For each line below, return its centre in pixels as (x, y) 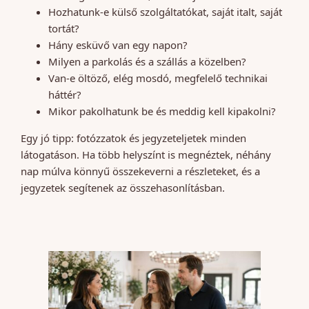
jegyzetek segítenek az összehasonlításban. (123, 187)
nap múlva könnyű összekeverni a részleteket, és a (140, 171)
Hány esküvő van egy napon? (118, 44)
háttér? (64, 94)
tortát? (63, 28)
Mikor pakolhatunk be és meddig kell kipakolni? (162, 111)
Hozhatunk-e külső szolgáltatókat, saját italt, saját (165, 11)
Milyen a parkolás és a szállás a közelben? (147, 61)
